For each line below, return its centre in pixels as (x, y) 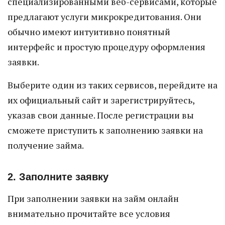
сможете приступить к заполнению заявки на (105, 130)
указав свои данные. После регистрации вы (101, 115)
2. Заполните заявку (58, 177)
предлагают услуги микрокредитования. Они (104, 17)
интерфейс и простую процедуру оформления (106, 47)
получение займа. (46, 145)
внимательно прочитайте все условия (89, 213)
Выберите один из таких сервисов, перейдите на (113, 85)
